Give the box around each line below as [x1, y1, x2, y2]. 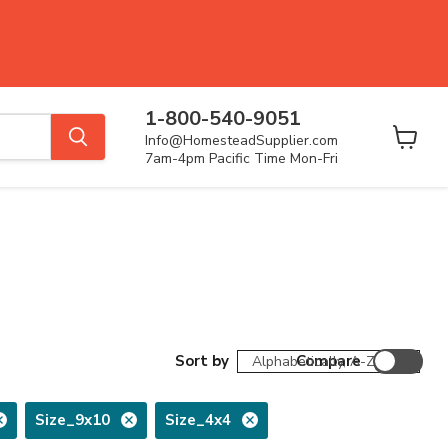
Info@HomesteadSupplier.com [145, 130, 338, 150]
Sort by [175, 350, 229, 371]
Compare [296, 350, 361, 371]
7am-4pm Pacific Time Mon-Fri [145, 148, 338, 168]
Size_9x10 [35, 409, 110, 430]
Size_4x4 [165, 409, 231, 430]
